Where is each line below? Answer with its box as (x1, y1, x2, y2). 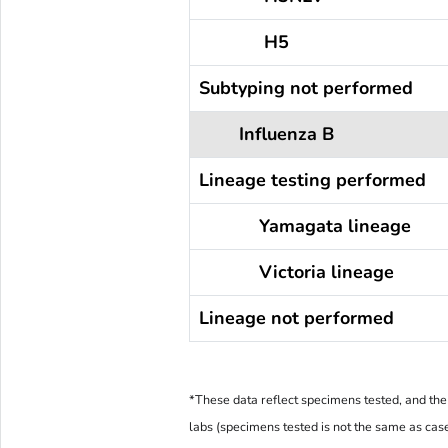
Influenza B (198, 121, 334, 146)
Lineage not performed (198, 305, 394, 330)
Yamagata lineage (198, 213, 411, 238)
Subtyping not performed (198, 75, 413, 100)
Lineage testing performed (198, 167, 426, 192)
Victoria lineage (198, 259, 394, 284)
